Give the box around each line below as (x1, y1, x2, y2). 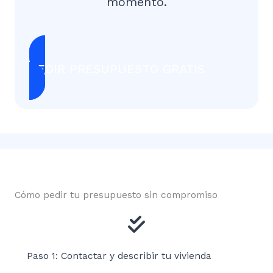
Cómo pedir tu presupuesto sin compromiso (15, 189, 218, 200)
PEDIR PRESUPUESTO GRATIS (29, 61, 205, 76)
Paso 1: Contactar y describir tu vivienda (27, 250, 211, 261)
